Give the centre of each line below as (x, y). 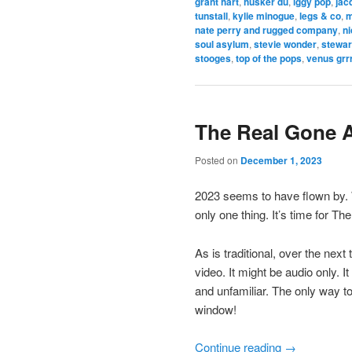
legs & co (320, 16)
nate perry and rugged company (266, 30)
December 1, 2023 (281, 160)
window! (216, 309)
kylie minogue (264, 16)
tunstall (211, 16)
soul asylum (222, 44)
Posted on (218, 159)
